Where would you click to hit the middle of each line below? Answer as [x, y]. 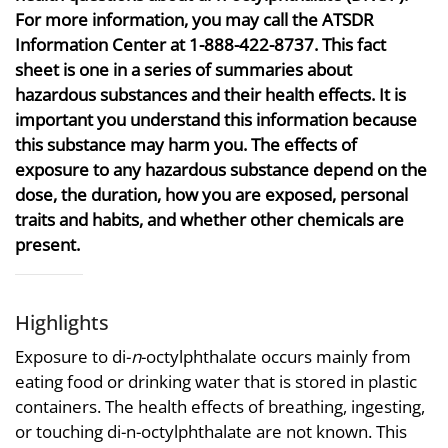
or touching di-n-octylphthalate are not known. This [211, 431]
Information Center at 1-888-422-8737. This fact [200, 45]
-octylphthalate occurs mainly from [276, 356]
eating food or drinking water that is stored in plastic [216, 381]
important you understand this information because [216, 120]
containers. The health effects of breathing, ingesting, [220, 406]
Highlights [62, 322]
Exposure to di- [73, 356]
